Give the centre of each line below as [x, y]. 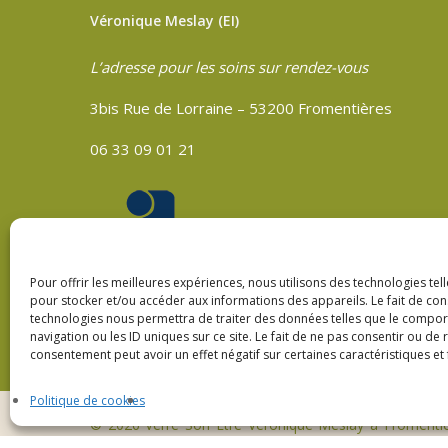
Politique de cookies [87, 400]
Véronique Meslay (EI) [164, 20]
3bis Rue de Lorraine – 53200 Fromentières [241, 108]
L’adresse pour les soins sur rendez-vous [229, 67]
